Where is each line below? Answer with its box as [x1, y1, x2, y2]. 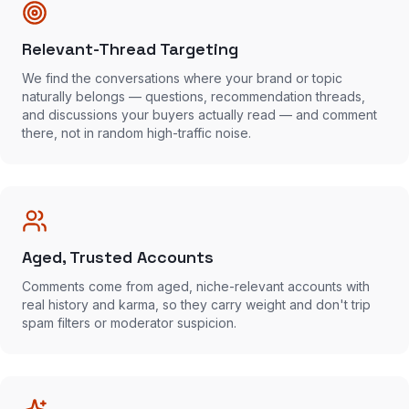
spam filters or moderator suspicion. [22, 315, 236, 330]
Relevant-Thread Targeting [22, 38, 238, 59]
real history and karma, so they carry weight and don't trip [22, 297, 371, 312]
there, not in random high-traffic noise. [22, 125, 251, 141]
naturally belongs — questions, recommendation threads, [22, 89, 365, 104]
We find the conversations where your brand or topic [22, 70, 342, 86]
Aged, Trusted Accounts [22, 246, 214, 267]
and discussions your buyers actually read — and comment [22, 107, 377, 122]
